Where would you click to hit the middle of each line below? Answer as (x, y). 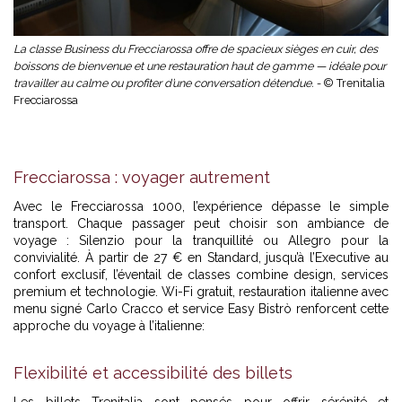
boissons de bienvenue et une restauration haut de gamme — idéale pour (200, 66)
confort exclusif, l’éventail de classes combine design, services (201, 275)
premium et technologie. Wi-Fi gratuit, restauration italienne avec (201, 292)
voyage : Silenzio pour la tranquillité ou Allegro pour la (201, 241)
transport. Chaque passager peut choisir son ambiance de (201, 224)
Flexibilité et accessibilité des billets (153, 373)
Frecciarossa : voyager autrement (142, 178)
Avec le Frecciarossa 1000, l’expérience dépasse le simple (201, 207)
